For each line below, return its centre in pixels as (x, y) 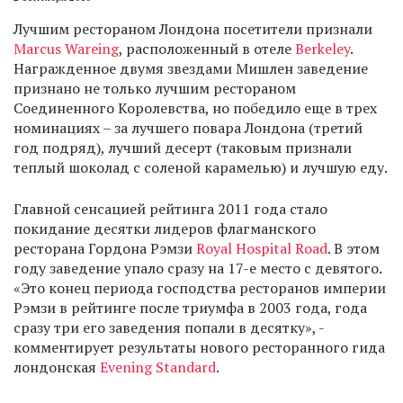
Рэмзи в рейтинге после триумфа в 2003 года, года (190, 308)
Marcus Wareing (66, 49)
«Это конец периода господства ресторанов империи (200, 288)
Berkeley (322, 49)
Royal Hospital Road (262, 248)
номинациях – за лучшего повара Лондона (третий (188, 128)
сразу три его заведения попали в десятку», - (169, 327)
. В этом (354, 248)
